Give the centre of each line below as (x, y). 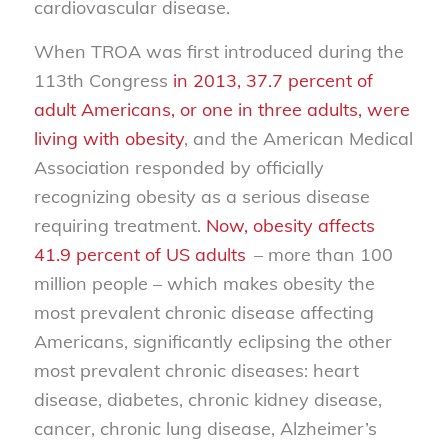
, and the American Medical (298, 139)
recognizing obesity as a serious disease (201, 197)
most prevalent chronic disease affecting (203, 313)
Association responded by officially (178, 168)
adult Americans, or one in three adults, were (221, 110)
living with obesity (108, 139)
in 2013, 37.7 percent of (272, 81)
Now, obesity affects (290, 226)
